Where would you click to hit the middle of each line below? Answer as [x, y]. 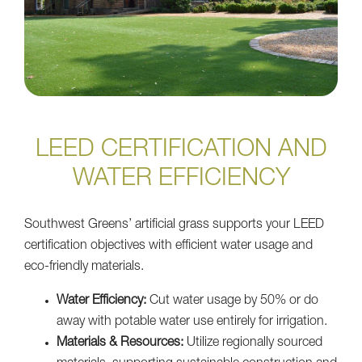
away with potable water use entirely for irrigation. [192, 322]
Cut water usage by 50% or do [232, 301]
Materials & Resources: [120, 343]
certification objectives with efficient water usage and [168, 246]
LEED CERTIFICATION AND [181, 151]
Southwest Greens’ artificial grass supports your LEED [174, 225]
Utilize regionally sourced [253, 343]
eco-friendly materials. [84, 267]
